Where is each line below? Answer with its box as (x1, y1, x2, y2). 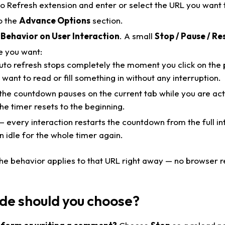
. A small (120, 30, 155, 41)
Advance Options (19, 15, 90, 26)
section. (90, 15, 123, 26)
